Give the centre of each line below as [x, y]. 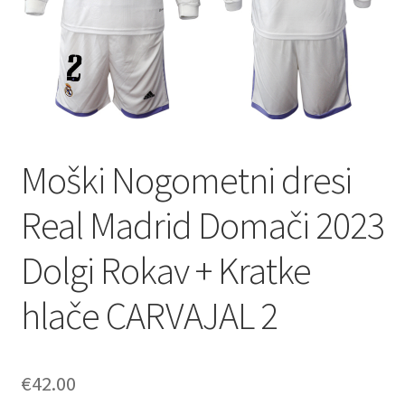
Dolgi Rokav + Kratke [165, 270]
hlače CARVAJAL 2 [149, 315]
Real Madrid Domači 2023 [202, 225]
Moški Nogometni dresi [186, 179]
